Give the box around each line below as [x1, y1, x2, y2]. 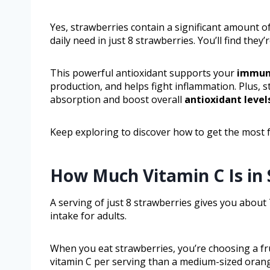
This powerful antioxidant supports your [50, 66, 237, 80]
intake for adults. [50, 209, 127, 223]
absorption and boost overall [50, 93, 184, 107]
